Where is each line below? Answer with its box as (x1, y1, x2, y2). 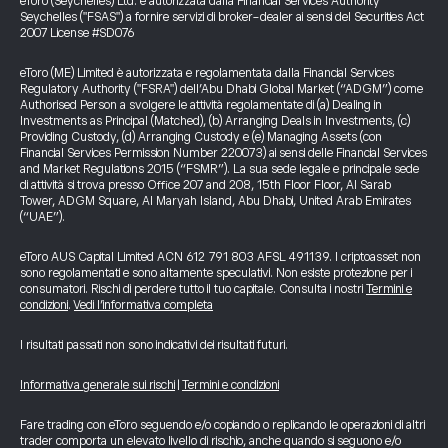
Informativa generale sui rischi (20, 378, 175, 392)
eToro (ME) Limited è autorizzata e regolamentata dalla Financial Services (20, 66, 394, 80)
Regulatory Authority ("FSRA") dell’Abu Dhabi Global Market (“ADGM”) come (20, 82, 423, 96)
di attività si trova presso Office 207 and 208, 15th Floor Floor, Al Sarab (20, 178, 391, 192)
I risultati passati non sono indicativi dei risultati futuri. (20, 338, 288, 352)
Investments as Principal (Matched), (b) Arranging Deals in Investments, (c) (20, 114, 410, 128)
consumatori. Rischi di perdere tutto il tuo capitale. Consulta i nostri (20, 282, 366, 296)
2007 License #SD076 (20, 26, 135, 40)
